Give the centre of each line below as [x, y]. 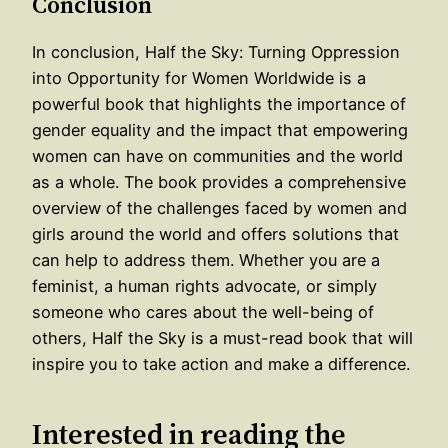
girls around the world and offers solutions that [215, 234]
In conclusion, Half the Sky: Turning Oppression [216, 52]
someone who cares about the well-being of [203, 312]
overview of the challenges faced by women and [219, 208]
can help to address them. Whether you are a [206, 260]
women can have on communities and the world [217, 156]
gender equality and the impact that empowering [220, 130]
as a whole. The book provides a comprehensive [219, 182]
